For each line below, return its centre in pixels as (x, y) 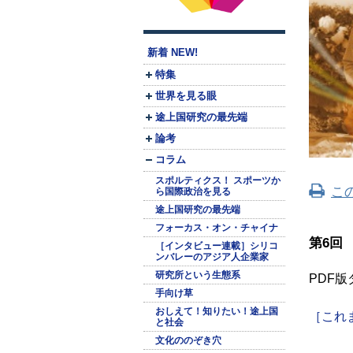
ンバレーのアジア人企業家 (212, 257)
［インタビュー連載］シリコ (217, 246)
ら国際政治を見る (193, 191)
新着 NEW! (173, 53)
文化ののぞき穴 (188, 340)
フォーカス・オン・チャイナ (217, 228)
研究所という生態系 (198, 275)
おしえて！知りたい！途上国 (217, 311)
